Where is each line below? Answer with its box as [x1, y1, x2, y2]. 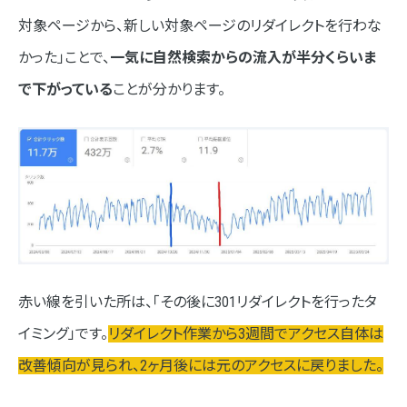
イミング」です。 [18, 325, 108, 343]
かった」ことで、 [18, 48, 110, 66]
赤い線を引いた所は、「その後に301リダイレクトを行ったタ [18, 293, 377, 312]
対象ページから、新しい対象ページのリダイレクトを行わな [18, 16, 382, 35]
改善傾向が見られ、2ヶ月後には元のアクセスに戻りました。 [18, 357, 383, 375]
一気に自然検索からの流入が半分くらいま [110, 48, 376, 66]
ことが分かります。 [113, 80, 225, 98]
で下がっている [18, 80, 113, 98]
